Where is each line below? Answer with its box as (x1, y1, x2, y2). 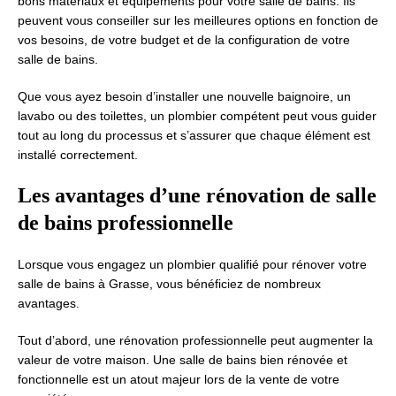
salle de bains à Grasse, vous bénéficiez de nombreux (18, 277, 321, 291)
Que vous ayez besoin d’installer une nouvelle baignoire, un (18, 89, 351, 103)
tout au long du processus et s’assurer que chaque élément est (18, 128, 370, 142)
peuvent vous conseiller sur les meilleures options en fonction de (18, 13, 378, 27)
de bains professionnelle (18, 211, 233, 234)
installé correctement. (18, 148, 138, 162)
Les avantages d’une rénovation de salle (18, 184, 377, 207)
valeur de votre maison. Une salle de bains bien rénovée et (18, 353, 347, 367)
